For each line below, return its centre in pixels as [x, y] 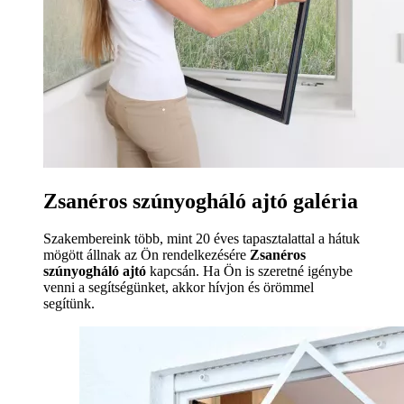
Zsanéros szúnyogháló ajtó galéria [201, 201]
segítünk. [69, 304]
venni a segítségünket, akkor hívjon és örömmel [179, 288]
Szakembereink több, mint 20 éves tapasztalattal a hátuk [202, 239]
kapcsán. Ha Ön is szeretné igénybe [249, 271]
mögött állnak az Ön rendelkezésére [147, 255]
